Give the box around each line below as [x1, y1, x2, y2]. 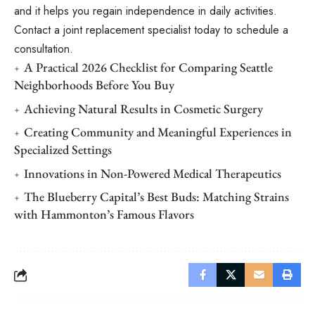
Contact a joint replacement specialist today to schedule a [14, 22, 288, 39]
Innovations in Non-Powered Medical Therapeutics [24, 165, 281, 181]
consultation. [14, 41, 73, 58]
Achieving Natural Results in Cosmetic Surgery [24, 100, 263, 117]
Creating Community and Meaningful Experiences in [24, 124, 292, 141]
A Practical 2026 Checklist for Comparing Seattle [24, 59, 273, 76]
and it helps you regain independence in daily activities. [14, 3, 277, 20]
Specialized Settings [14, 141, 112, 158]
